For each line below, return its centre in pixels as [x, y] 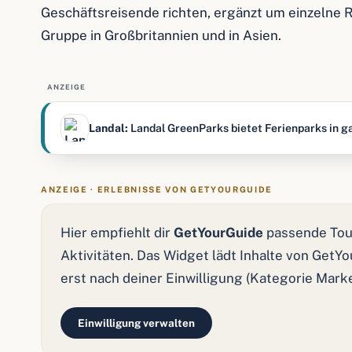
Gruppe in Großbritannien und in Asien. [161, 35]
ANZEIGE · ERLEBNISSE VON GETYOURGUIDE [157, 189]
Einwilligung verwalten [136, 323]
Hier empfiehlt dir [117, 233]
